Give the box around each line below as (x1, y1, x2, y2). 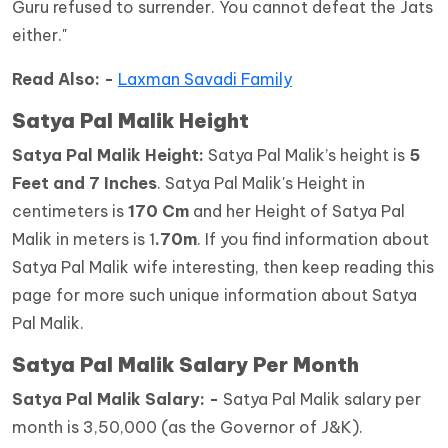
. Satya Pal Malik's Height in (157, 173, 365, 194)
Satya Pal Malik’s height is (208, 145, 409, 166)
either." (12, 25, 67, 46)
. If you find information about (197, 229, 429, 250)
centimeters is (12, 201, 128, 222)
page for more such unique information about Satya (12, 285, 417, 306)
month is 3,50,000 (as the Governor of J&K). (12, 417, 363, 438)
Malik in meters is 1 (12, 229, 155, 250)
